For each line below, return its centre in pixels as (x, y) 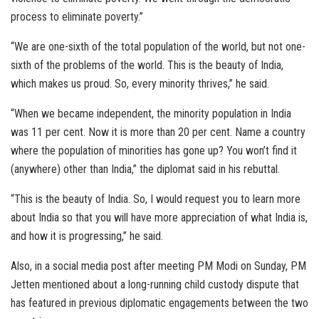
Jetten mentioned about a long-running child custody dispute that (155, 285)
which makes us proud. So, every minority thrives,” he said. (140, 84)
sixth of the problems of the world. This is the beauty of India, (147, 66)
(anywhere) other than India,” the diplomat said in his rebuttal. (145, 169)
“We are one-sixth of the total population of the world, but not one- (158, 47)
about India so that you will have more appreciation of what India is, (159, 218)
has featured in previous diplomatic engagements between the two (159, 303)
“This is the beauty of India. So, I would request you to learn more (156, 199)
